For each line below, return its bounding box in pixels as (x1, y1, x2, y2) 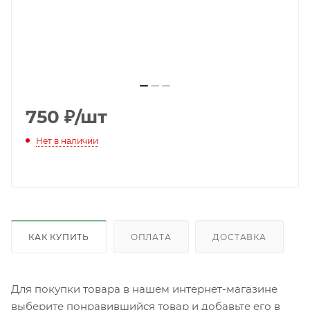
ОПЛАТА (130, 231, 172, 242)
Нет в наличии (36, 135, 98, 146)
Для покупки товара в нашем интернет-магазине (11, 282, 277, 295)
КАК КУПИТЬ (28, 231, 89, 242)
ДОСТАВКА (212, 231, 266, 242)
